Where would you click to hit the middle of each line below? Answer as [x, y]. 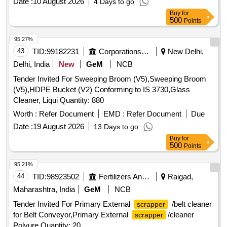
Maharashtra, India [44, 190]
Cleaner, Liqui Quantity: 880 [82, 100]
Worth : [25, 114]
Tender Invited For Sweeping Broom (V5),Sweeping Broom [110, 79]
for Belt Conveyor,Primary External [72, 215]
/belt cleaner [191, 204]
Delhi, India [31, 64]
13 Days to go [116, 127]
